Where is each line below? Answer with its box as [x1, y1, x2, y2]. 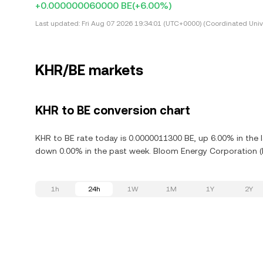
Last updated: [35, 19, 80, 28]
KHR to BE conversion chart [35, 103, 190, 117]
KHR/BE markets [35, 62, 143, 79]
